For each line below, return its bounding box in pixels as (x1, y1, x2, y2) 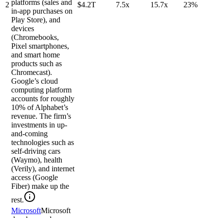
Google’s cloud (11, 77, 58, 86)
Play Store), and (11, 16, 60, 24)
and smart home (11, 51, 60, 59)
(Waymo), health (11, 156, 62, 164)
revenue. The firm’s (11, 112, 71, 121)
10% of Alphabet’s (11, 103, 68, 112)
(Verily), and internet (11, 164, 74, 173)
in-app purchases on (11, 7, 73, 16)
